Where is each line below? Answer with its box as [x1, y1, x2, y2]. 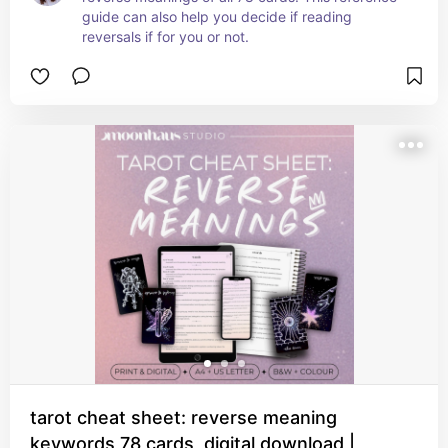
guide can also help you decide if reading [82, 8, 352, 25]
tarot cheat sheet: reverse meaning [30, 407, 337, 428]
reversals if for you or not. [82, 28, 249, 45]
